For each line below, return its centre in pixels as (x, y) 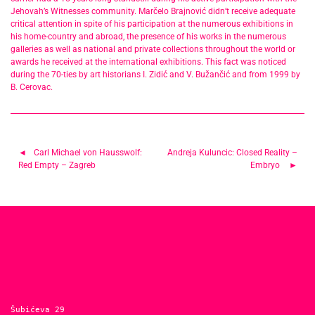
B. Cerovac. (33, 88)
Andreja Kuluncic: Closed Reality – (232, 153)
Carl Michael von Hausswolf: (88, 153)
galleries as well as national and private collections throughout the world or (153, 50)
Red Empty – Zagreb (57, 166)
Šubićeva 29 (38, 309)
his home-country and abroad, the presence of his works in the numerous (148, 37)
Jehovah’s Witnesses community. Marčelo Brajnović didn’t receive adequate (153, 12)
